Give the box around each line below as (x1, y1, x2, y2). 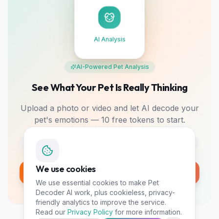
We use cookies (36, 163, 96, 175)
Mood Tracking (92, 138, 136, 146)
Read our (36, 208, 66, 216)
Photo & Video (33, 138, 74, 146)
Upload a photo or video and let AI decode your (20, 103, 199, 113)
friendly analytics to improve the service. (36, 198, 166, 206)
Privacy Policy (67, 208, 113, 216)
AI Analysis (93, 34, 126, 42)
